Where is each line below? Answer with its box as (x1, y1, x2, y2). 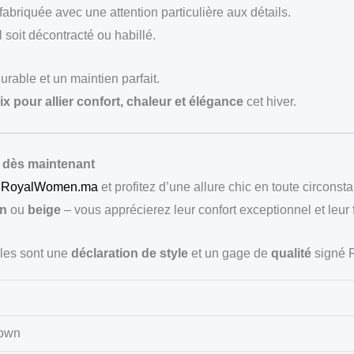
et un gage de (188, 246, 271, 260)
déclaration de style (71, 246, 188, 260)
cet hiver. (243, 94, 296, 108)
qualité (271, 246, 311, 260)
